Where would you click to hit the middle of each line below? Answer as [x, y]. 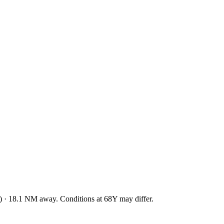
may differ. [135, 198]
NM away [39, 198]
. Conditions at [80, 198]
